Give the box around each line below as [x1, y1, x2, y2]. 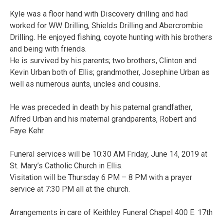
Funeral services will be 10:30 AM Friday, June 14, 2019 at [10, 149, 207, 159]
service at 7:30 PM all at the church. [10, 184, 130, 194]
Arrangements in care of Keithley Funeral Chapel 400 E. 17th [10, 207, 213, 217]
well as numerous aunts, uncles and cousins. [10, 79, 160, 89]
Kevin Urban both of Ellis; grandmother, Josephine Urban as [10, 67, 210, 77]
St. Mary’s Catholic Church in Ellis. [10, 161, 123, 170]
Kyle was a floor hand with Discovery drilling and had [10, 9, 188, 18]
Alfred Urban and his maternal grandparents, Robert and [10, 114, 197, 124]
